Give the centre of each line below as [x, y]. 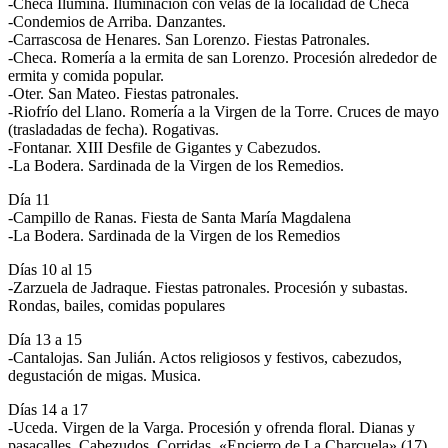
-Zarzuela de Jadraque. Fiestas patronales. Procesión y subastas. [208, 287]
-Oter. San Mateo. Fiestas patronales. [123, 93]
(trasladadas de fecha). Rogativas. [113, 129]
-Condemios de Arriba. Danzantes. [117, 21]
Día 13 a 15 [45, 339]
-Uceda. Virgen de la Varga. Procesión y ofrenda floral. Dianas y [211, 427]
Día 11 [29, 199]
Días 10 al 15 [50, 269]
